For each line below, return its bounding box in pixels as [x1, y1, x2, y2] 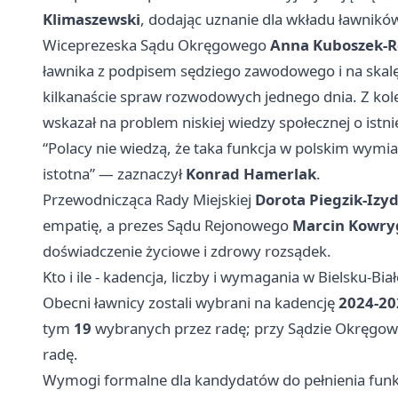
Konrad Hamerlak [186, 163, 316, 184]
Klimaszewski [43, 8, 140, 29]
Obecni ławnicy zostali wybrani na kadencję [43, 291, 338, 313]
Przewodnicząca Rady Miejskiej [43, 188, 255, 210]
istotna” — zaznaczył [43, 163, 186, 184]
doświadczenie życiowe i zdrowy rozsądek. [43, 240, 331, 261]
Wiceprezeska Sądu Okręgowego [43, 34, 270, 55]
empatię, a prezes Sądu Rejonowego [43, 214, 292, 235]
